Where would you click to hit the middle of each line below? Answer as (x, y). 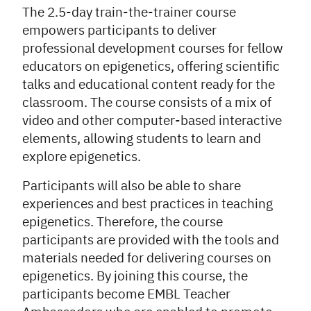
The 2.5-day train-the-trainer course (129, 13)
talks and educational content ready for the (149, 85)
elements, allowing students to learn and (142, 139)
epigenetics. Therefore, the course (123, 222)
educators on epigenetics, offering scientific (151, 67)
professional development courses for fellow (153, 49)
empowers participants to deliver (119, 31)
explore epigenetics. (82, 157)
